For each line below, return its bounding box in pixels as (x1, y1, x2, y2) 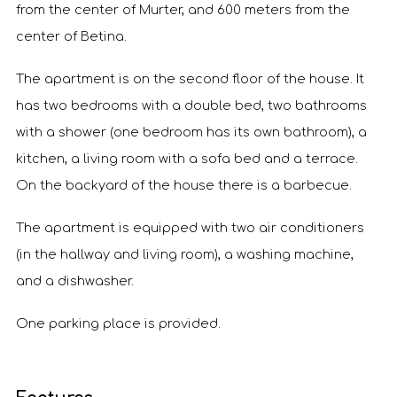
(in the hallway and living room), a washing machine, (16, 247, 354, 261)
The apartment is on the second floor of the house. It (16, 72, 364, 86)
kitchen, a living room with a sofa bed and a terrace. (16, 152, 358, 166)
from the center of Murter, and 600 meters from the (16, 3, 350, 17)
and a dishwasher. (16, 274, 134, 288)
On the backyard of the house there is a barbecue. (16, 178, 352, 192)
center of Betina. (16, 29, 127, 43)
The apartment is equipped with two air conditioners (16, 221, 364, 235)
